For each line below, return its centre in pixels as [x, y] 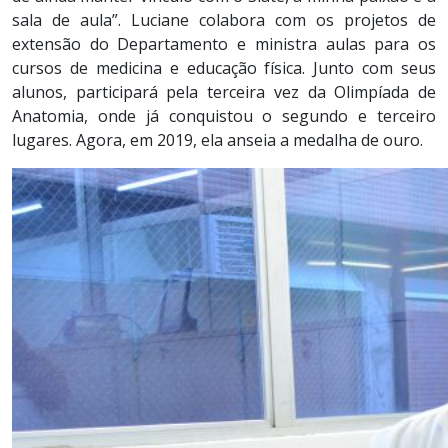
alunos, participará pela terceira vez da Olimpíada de [224, 91]
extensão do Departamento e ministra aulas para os [224, 43]
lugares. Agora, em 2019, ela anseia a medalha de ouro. [217, 139]
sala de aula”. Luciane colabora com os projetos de [224, 19]
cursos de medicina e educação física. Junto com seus [224, 67]
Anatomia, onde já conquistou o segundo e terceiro [224, 115]
